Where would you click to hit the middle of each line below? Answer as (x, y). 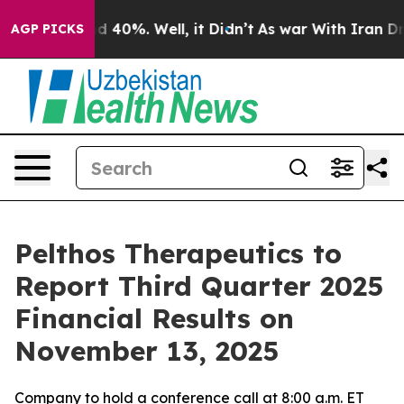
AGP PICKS (47, 29)
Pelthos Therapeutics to (178, 253)
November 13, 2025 (147, 351)
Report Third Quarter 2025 (199, 286)
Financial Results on (154, 318)
